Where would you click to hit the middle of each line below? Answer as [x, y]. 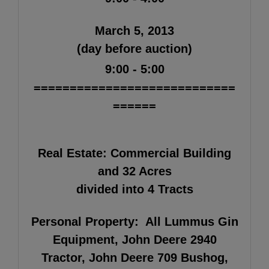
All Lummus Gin [190, 221]
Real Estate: [72, 153]
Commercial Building [171, 153]
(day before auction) [134, 48]
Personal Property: [86, 221]
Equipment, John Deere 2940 [134, 239]
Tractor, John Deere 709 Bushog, [134, 257]
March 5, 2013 [134, 30]
